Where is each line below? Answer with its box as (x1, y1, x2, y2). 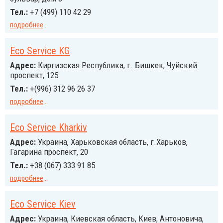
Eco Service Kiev (10, 198, 76, 210)
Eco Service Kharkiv (10, 121, 87, 133)
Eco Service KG (10, 45, 70, 57)
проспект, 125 (10, 70, 58, 80)
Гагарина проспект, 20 (10, 147, 88, 157)
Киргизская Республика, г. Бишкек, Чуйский (36, 60, 197, 70)
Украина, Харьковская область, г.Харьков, (36, 137, 188, 147)
